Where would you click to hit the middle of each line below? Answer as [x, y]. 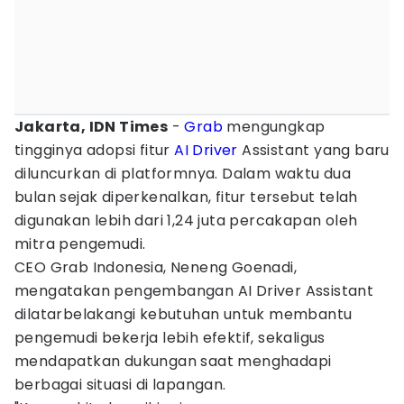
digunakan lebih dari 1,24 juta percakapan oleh [186, 220]
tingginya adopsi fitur [95, 150]
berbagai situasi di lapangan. [120, 385]
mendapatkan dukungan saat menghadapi [173, 361]
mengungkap [274, 127]
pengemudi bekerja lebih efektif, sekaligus [170, 338]
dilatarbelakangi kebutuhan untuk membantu [184, 314]
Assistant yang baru [313, 150]
